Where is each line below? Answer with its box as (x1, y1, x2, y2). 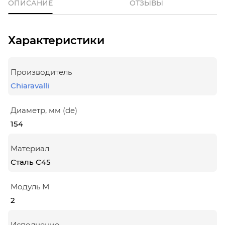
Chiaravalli (11, 80, 49, 90)
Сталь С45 (11, 157, 51, 167)
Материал (11, 143, 49, 153)
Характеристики (8, 33, 104, 47)
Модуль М (11, 181, 49, 191)
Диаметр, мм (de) (11, 105, 77, 115)
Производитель (11, 67, 72, 77)
